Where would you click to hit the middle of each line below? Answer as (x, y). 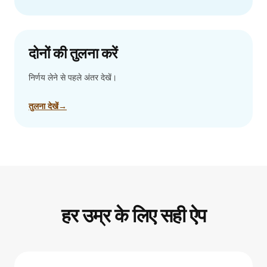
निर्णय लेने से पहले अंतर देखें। (73, 77)
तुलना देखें (44, 105)
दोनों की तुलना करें (73, 53)
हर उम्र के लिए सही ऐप (133, 215)
